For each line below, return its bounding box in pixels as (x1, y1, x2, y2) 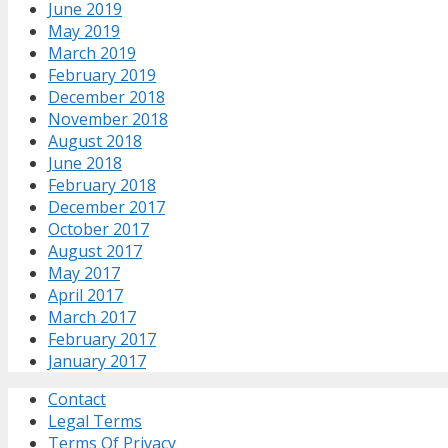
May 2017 (48, 262, 120, 285)
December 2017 (48, 196, 165, 219)
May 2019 (48, 20, 120, 43)
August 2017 (48, 240, 142, 263)
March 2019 (48, 42, 136, 65)
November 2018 (48, 108, 168, 131)
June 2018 (48, 152, 122, 175)
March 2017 (48, 306, 136, 329)
